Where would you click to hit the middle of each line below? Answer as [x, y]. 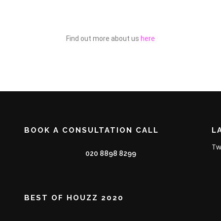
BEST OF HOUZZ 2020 [74, 198]
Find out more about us [103, 38]
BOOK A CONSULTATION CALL [92, 130]
